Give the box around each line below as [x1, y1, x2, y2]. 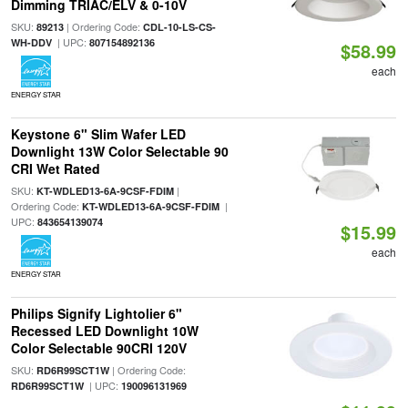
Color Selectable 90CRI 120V [10, 339, 187, 357]
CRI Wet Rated [10, 159, 100, 178]
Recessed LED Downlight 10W [10, 321, 199, 340]
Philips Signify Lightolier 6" [10, 304, 182, 322]
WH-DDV [10, 36, 52, 49]
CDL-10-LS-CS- [142, 20, 216, 34]
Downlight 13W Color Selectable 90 [10, 142, 229, 160]
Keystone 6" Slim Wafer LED [10, 125, 186, 143]
